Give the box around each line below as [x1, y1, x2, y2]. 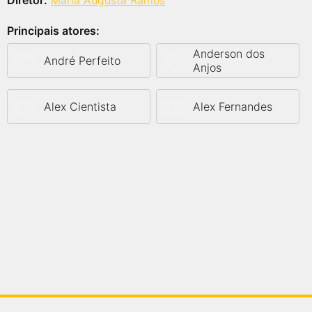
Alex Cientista [44, 100, 116, 114]
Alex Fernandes [193, 100, 272, 114]
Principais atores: [7, 24, 100, 38]
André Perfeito [44, 54, 120, 68]
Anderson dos [192, 47, 265, 61]
